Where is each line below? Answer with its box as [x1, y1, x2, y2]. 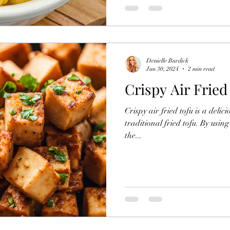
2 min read [188, 65, 215, 73]
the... [125, 130, 142, 141]
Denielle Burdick [146, 56, 188, 64]
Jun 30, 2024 [146, 65, 179, 73]
